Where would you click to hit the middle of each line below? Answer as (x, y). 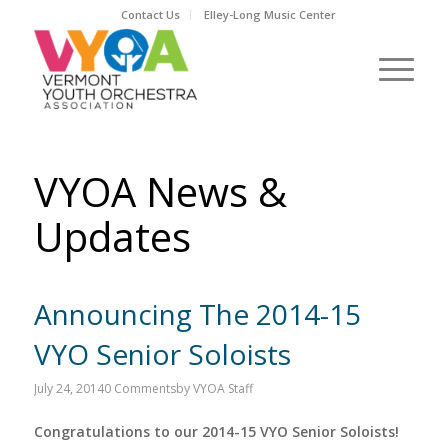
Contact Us (151, 14)
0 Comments (139, 388)
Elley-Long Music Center (270, 14)
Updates (112, 236)
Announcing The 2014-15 (197, 314)
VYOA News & (160, 191)
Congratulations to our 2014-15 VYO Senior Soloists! (216, 431)
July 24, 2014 (68, 388)
